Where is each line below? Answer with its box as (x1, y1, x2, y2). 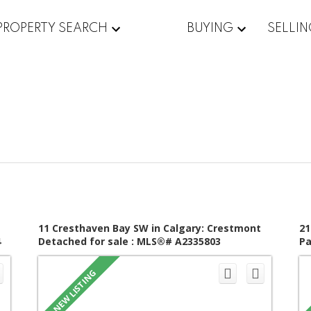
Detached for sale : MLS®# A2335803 (38, 235, 221, 249)
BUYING (186, 22, 233, 35)
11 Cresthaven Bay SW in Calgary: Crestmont (38, 221, 262, 235)
